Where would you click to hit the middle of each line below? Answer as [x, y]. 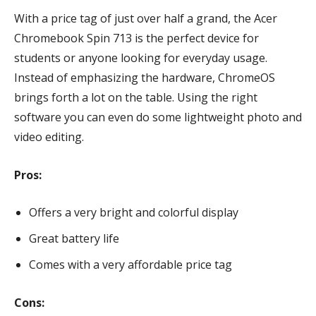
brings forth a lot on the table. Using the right [136, 97]
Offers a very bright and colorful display [134, 212]
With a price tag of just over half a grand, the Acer [146, 18]
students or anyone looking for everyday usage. [141, 58]
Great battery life [75, 238]
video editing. [50, 137]
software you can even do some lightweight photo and [158, 117]
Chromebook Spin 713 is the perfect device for [136, 38]
